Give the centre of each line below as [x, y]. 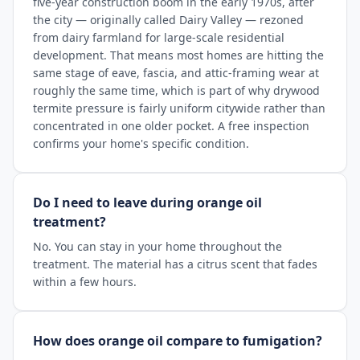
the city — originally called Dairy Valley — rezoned [168, 20]
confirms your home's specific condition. [141, 143]
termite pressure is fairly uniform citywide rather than [179, 108]
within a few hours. [85, 282]
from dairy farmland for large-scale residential [159, 37]
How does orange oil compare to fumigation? [178, 341]
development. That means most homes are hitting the [178, 55]
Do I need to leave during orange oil [147, 202]
